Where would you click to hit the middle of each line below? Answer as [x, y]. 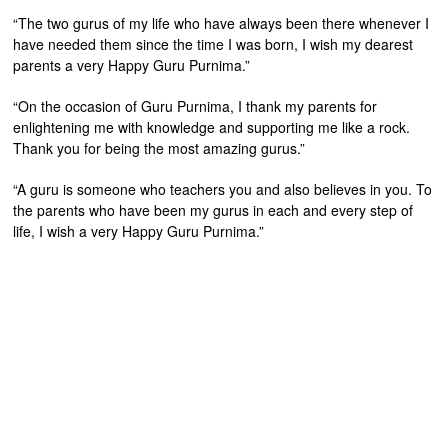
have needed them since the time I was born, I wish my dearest [213, 43]
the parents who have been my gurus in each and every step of [213, 209]
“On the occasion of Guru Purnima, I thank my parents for [195, 105]
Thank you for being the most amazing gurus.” [159, 147]
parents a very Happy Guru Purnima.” [132, 64]
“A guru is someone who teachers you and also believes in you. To [223, 188]
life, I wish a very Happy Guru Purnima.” [139, 230]
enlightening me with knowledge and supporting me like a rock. [212, 126]
